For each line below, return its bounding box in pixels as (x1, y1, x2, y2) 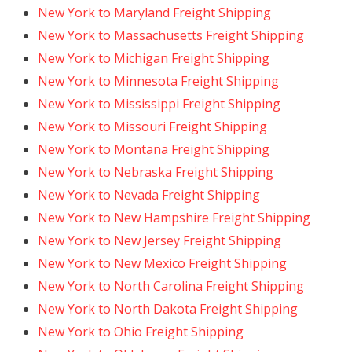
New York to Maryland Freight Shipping (38, 4, 271, 21)
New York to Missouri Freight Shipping (38, 118, 267, 135)
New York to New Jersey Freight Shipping (38, 232, 281, 249)
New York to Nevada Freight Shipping (38, 186, 260, 203)
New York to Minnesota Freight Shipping (38, 72, 279, 90)
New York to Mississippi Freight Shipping (38, 95, 280, 112)
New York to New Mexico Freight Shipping (38, 255, 287, 272)
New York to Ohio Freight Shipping (38, 323, 244, 340)
